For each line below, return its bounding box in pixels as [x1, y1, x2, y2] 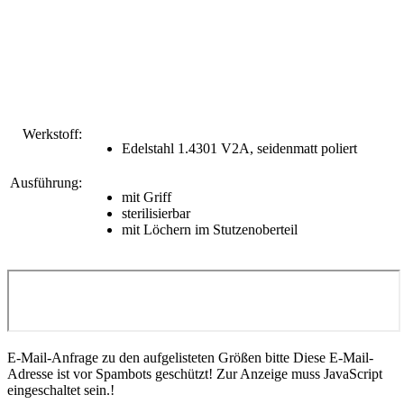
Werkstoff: [23, 125, 82, 142]
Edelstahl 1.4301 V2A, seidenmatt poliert [122, 140, 357, 156]
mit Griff [122, 188, 171, 205]
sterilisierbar [122, 205, 190, 221]
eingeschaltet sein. [7, 381, 110, 398]
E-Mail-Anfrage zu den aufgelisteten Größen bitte [7, 349, 293, 365]
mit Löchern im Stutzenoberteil [122, 221, 298, 237]
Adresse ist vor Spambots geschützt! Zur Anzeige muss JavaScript [7, 365, 382, 381]
